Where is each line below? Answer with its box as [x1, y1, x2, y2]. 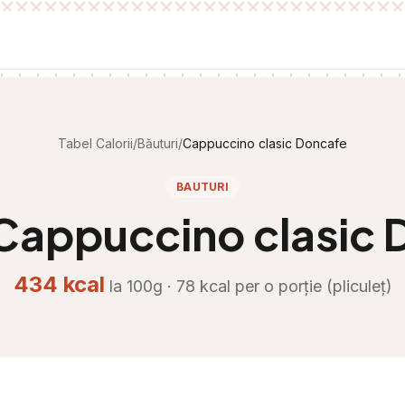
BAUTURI [175, 180, 230, 193]
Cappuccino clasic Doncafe [183, 136, 347, 151]
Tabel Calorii [58, 136, 133, 151]
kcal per [194, 277, 264, 296]
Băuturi [137, 136, 178, 151]
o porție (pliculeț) [263, 277, 392, 296]
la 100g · [108, 277, 176, 296]
